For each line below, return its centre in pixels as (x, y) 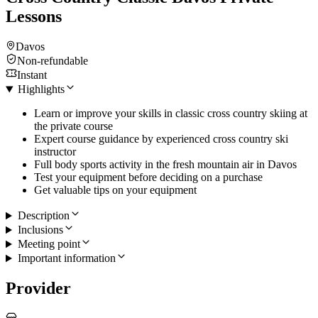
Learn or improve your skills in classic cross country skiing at (171, 114)
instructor (55, 152)
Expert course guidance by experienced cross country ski (161, 139)
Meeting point (49, 244)
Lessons (34, 17)
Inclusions (40, 230)
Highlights (41, 89)
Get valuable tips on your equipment (115, 190)
